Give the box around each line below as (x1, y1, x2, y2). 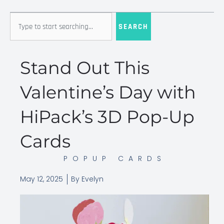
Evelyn (79, 174, 103, 184)
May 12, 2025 (20, 174, 63, 184)
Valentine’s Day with (20, 81, 196, 103)
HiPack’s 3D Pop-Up (20, 106, 194, 127)
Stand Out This (20, 57, 149, 78)
